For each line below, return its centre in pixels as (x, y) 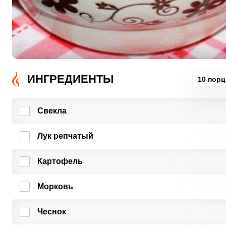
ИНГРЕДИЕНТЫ (70, 79)
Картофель (60, 161)
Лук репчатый (65, 136)
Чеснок (51, 212)
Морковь (55, 186)
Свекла (52, 111)
